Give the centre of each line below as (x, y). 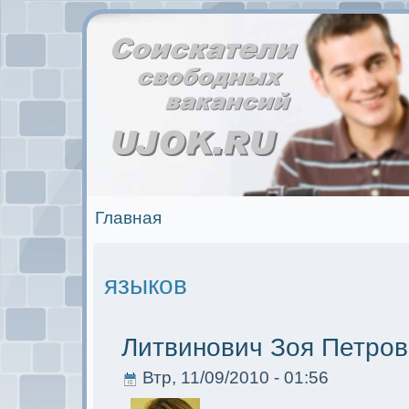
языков (146, 286)
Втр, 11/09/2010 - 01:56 (233, 378)
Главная (129, 218)
